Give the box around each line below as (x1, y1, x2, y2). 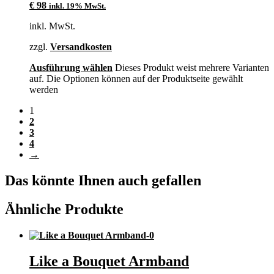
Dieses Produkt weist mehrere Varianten (115, 62, 269, 73)
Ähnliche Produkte (5, 201, 124, 217)
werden (29, 84, 58, 95)
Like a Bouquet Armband (29, 253, 189, 269)
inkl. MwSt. (29, 20, 75, 31)
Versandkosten (50, 41, 112, 52)
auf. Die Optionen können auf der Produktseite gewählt (29, 73, 243, 84)
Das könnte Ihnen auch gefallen (5, 172, 201, 188)
